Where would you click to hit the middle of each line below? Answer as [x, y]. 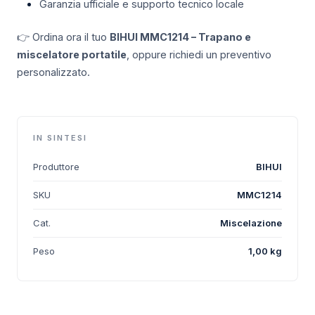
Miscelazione [251, 223]
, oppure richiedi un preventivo [199, 55]
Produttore [56, 167]
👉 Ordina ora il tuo [63, 37]
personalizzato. [53, 72]
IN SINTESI [60, 138]
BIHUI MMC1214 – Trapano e [180, 37]
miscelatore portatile [72, 55]
